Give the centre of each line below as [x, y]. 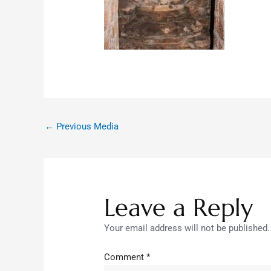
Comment [126, 257]
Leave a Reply [179, 208]
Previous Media [86, 127]
